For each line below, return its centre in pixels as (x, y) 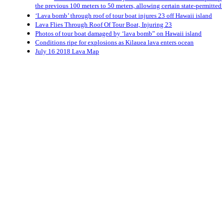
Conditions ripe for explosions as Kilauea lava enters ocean (114, 42)
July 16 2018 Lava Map (67, 51)
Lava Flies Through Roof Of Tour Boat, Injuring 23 (104, 25)
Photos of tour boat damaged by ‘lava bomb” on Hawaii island (118, 33)
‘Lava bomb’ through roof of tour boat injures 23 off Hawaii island (124, 16)
